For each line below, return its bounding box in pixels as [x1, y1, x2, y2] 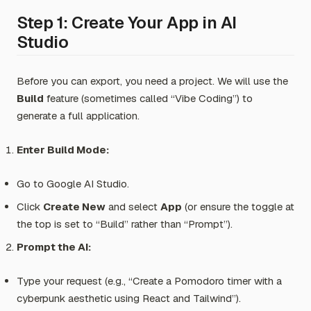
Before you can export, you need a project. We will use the [17, 74, 288, 87]
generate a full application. [17, 109, 140, 122]
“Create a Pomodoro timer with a [128, 274, 282, 287]
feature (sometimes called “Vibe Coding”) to [44, 92, 253, 105]
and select [106, 200, 160, 213]
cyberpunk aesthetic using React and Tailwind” [17, 292, 236, 305]
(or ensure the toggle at [182, 200, 294, 213]
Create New [43, 200, 106, 213]
